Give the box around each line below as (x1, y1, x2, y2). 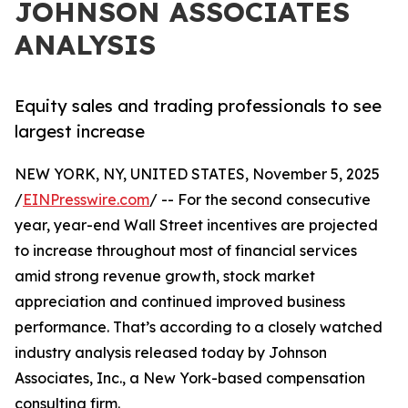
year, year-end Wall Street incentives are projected (15, 216, 378, 235)
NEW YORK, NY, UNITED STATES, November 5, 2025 (15, 165, 380, 184)
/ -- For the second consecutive (149, 190, 371, 209)
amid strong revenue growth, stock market (15, 267, 315, 286)
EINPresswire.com (23, 190, 149, 209)
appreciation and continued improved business (15, 292, 345, 311)
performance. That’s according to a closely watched (15, 318, 382, 337)
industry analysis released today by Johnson (15, 343, 327, 362)
